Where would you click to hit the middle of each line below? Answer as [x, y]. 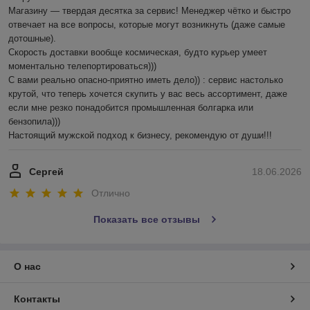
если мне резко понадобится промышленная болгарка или [131, 107]
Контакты [37, 299]
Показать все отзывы [146, 220]
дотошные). [34, 38]
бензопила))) [36, 121]
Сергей [46, 171]
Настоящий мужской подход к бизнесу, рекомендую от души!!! [140, 135]
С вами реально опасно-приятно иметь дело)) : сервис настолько [146, 80]
